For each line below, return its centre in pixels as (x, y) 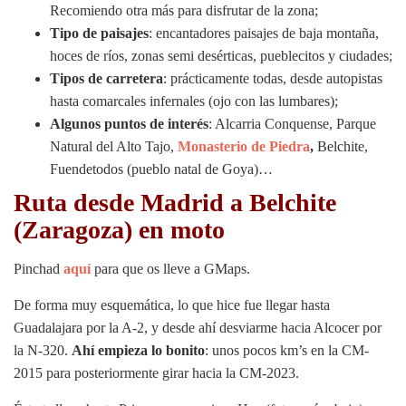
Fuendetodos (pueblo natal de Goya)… (161, 169)
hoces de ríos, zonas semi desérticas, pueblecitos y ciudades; (221, 55)
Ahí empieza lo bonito (138, 350)
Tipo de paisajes (99, 33)
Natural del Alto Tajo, (114, 146)
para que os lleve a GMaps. (170, 268)
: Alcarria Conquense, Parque (292, 123)
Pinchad (39, 268)
